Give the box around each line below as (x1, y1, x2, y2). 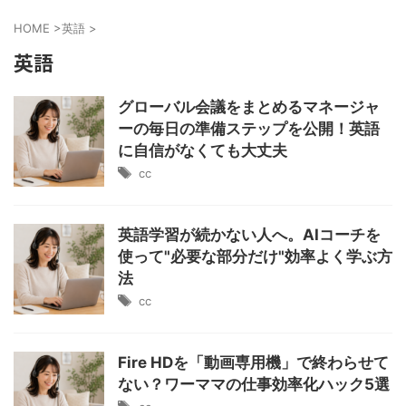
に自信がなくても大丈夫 (118, 141, 287, 159)
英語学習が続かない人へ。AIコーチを (118, 226, 381, 244)
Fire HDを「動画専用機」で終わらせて (118, 353, 389, 372)
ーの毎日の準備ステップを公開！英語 (118, 120, 380, 138)
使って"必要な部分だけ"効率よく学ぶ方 (118, 247, 392, 266)
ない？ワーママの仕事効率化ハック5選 (118, 375, 390, 393)
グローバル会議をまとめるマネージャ (118, 98, 380, 116)
